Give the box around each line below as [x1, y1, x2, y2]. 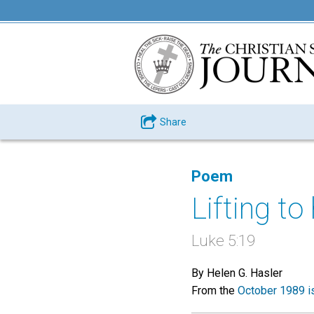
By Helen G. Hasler [191, 266, 282, 280]
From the [191, 284, 238, 297]
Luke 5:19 [191, 232, 255, 250]
